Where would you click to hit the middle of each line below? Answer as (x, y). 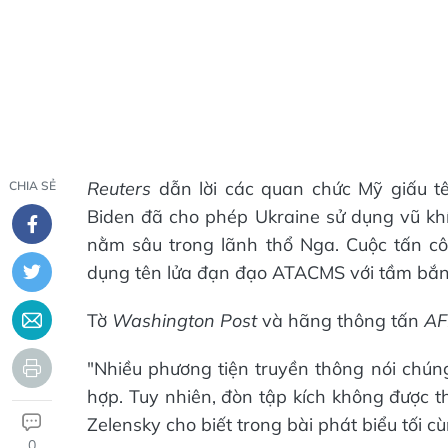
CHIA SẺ (32, 185)
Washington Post (182, 320)
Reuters (119, 188)
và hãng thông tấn (338, 320)
